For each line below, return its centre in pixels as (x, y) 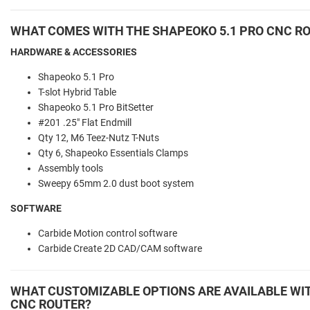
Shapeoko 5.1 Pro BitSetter (96, 107)
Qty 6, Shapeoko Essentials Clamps (113, 153)
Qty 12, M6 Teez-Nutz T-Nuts (99, 137)
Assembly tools (71, 168)
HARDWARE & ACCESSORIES (74, 52)
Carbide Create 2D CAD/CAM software (120, 248)
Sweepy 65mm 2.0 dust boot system (116, 183)
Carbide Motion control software (108, 233)
